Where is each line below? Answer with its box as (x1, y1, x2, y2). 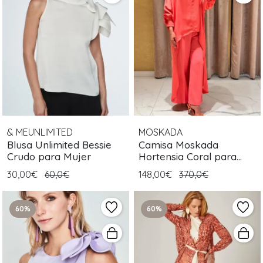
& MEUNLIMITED (7, 126, 73, 139)
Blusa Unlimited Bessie (7, 139, 112, 151)
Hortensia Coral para (139, 150, 237, 163)
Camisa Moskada (139, 139, 218, 151)
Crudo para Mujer (7, 150, 91, 163)
